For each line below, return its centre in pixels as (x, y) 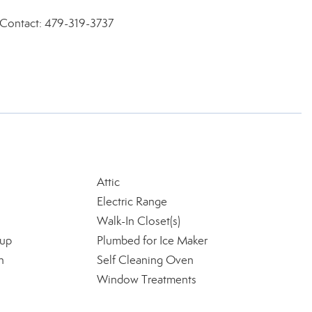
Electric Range (132, 202)
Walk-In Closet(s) (138, 221)
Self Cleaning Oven (145, 260)
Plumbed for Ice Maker (152, 241)
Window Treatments (146, 280)
